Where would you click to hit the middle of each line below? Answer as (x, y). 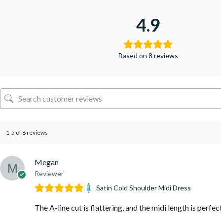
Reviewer (49, 173)
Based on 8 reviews (148, 55)
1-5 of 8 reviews (27, 132)
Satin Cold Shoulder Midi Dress (144, 187)
